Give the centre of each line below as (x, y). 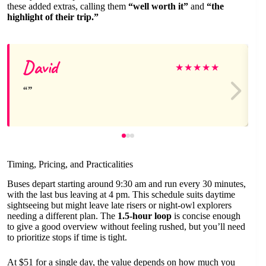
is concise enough (206, 216)
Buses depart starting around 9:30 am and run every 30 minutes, (126, 184)
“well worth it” (158, 7)
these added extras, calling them (68, 7)
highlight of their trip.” (53, 17)
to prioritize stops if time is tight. (67, 237)
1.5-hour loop (145, 216)
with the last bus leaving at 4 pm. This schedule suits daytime (121, 195)
